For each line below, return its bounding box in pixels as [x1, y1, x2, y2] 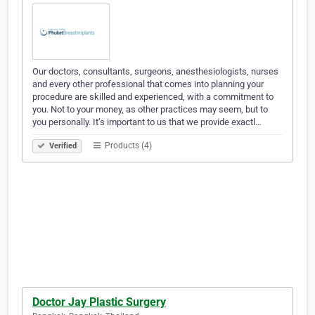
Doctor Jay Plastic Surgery [32, 295, 166, 309]
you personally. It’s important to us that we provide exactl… [32, 117, 262, 128]
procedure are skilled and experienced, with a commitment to [32, 91, 274, 103]
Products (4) [103, 141, 152, 151]
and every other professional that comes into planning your [32, 79, 264, 90]
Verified [47, 141, 77, 151]
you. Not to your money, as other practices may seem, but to [32, 104, 268, 115]
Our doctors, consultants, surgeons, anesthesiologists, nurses [32, 66, 278, 77]
